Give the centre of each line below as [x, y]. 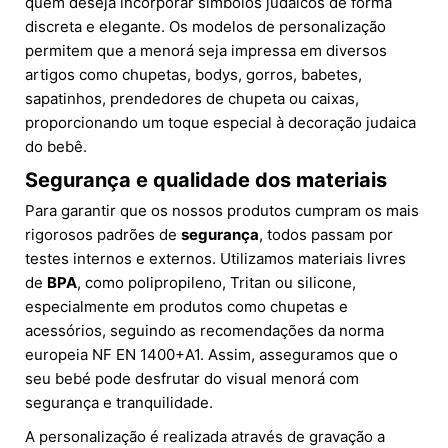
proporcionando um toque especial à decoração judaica [220, 123]
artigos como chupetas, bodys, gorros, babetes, [193, 75]
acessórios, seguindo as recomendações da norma [204, 331]
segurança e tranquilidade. [119, 403]
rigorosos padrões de [103, 235]
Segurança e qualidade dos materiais [206, 180]
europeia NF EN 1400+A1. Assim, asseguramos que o [211, 355]
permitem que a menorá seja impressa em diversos [206, 51]
